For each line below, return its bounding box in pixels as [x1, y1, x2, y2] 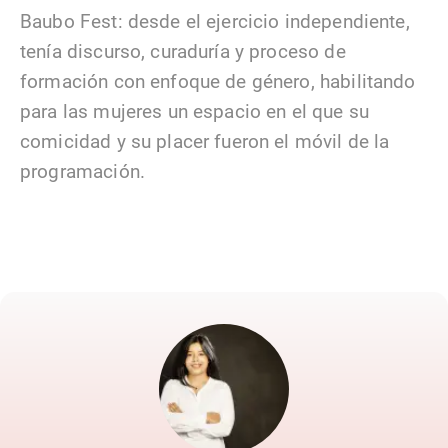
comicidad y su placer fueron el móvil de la [20, 129, 390, 153]
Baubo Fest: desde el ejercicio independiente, [20, 9, 410, 33]
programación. [20, 159, 145, 183]
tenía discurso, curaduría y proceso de [20, 39, 346, 63]
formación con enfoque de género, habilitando [20, 69, 416, 93]
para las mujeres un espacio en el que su [20, 99, 369, 123]
